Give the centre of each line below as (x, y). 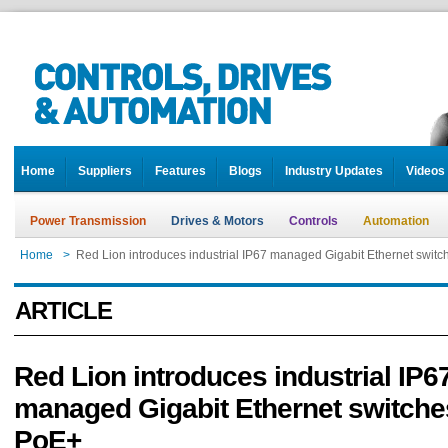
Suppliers (105, 171)
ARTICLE (63, 310)
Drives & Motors (217, 221)
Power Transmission (88, 221)
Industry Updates (334, 171)
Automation (396, 221)
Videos (425, 171)
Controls (313, 221)
